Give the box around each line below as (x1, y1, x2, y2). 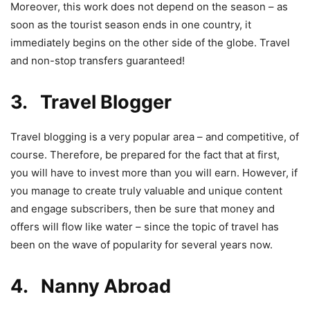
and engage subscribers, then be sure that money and (10, 201, 275, 215)
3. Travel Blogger (10, 90, 172, 113)
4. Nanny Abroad (10, 274, 171, 298)
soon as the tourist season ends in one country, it (10, 17, 251, 31)
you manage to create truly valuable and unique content (10, 183, 282, 197)
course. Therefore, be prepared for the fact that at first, (10, 147, 280, 161)
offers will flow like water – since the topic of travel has (10, 219, 279, 233)
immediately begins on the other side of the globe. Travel (10, 35, 290, 49)
